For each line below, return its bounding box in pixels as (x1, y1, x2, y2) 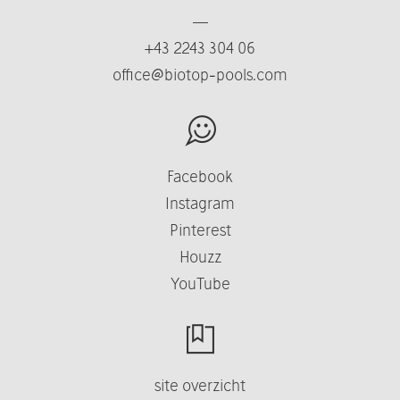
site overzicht (154, 375, 246, 395)
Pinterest (169, 220, 231, 239)
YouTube (170, 273, 230, 293)
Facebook (167, 166, 233, 186)
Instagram (165, 193, 235, 212)
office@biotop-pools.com (112, 64, 287, 84)
